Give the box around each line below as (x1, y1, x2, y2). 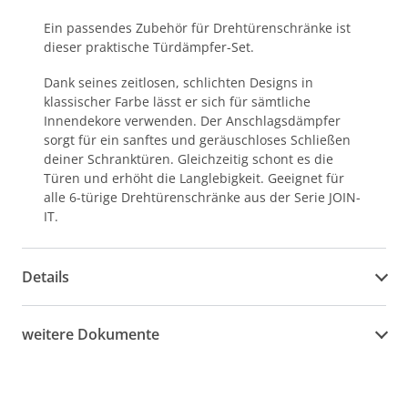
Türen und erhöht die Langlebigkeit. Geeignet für (44, 169, 344, 187)
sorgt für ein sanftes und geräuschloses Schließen (44, 131, 351, 148)
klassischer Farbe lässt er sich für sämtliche (44, 93, 311, 110)
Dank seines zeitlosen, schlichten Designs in (44, 74, 313, 91)
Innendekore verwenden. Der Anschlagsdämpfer (44, 112, 341, 129)
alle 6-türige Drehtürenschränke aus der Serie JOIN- (44, 189, 361, 206)
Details (22, 267, 69, 287)
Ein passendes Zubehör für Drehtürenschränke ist (44, 19, 351, 36)
